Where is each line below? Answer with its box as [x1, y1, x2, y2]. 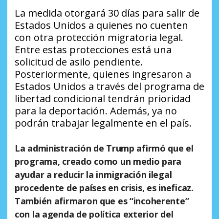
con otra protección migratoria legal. [15, 31, 183, 44]
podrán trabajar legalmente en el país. [15, 116, 192, 130]
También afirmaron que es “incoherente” [15, 195, 189, 207]
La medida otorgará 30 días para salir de [15, 6, 199, 20]
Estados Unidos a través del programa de [15, 80, 204, 93]
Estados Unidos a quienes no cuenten [15, 19, 188, 32]
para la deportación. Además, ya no [15, 104, 177, 118]
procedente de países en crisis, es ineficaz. [15, 182, 194, 194]
